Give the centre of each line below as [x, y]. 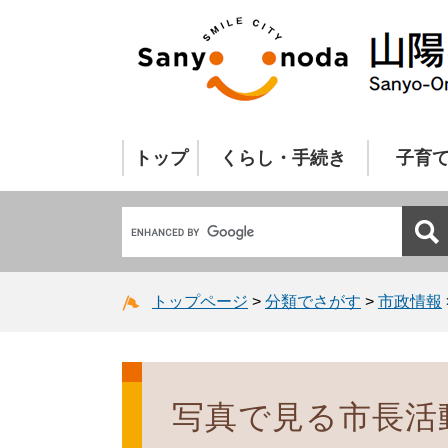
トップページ [200, 301]
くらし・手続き [283, 158]
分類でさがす [313, 301]
